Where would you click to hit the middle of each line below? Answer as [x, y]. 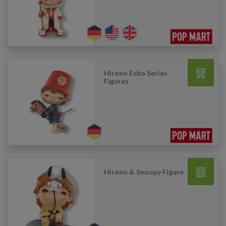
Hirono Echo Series [136, 73]
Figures [116, 81]
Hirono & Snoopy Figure [144, 172]
